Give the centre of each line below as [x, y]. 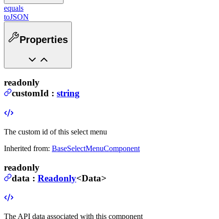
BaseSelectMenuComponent [96, 148]
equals [14, 8]
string [68, 93]
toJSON [16, 17]
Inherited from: [27, 148]
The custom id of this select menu [55, 131]
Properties [44, 39]
